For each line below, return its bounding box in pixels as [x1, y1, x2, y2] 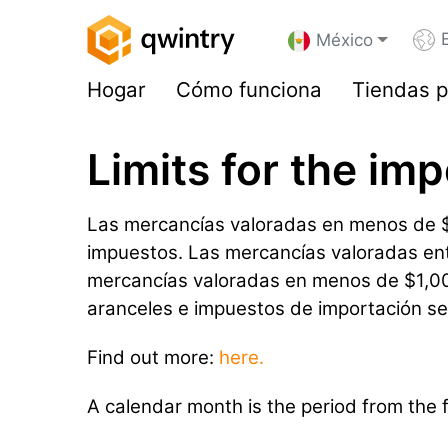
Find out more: [87, 345, 219, 369]
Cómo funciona [176, 77, 322, 102]
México [316, 30, 373, 50]
